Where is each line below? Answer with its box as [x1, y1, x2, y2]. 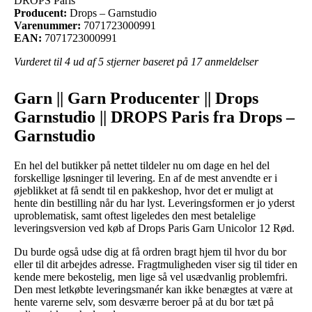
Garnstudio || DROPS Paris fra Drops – [14, 107, 295, 126]
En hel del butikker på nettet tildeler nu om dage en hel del [14, 159, 270, 171]
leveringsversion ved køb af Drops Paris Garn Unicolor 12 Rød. [14, 221, 295, 234]
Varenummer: [14, 19, 81, 31]
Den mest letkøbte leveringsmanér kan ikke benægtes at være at [14, 283, 292, 295]
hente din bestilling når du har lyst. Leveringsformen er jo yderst [14, 196, 295, 209]
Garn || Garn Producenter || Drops [14, 88, 258, 107]
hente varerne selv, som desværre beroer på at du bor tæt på [14, 295, 274, 308]
